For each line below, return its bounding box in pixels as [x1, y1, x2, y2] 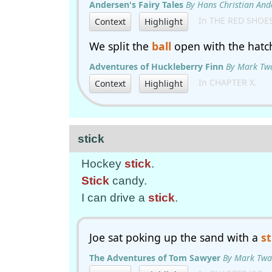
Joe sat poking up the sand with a [89, 230, 261, 245]
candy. [109, 174, 147, 187]
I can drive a [81, 191, 148, 204]
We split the [89, 39, 152, 53]
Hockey [81, 157, 124, 170]
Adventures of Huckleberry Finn [89, 61, 223, 72]
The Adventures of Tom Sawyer [89, 252, 220, 263]
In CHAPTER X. [191, 76, 257, 89]
